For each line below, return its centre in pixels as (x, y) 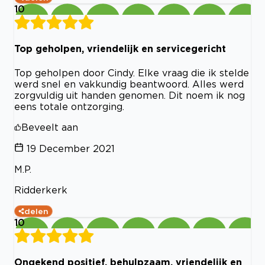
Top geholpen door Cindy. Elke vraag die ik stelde (132, 72)
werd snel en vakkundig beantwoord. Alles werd (129, 84)
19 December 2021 (71, 148)
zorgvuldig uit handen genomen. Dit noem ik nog (130, 95)
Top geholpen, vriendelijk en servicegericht (120, 49)
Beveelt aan (50, 127)
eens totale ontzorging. (69, 106)
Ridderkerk (41, 190)
